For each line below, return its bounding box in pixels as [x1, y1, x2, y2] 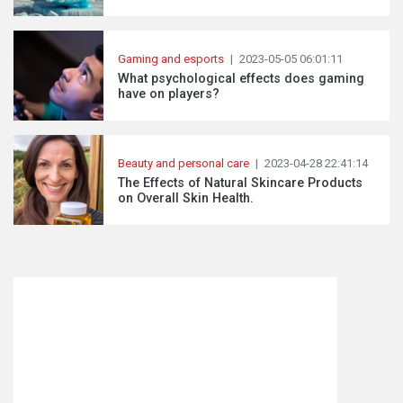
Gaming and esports [118, 51, 224, 66]
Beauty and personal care [118, 156, 249, 170]
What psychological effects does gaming [118, 70, 364, 86]
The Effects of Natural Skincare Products [118, 175, 363, 191]
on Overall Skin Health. [118, 190, 254, 206]
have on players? [118, 85, 219, 102]
